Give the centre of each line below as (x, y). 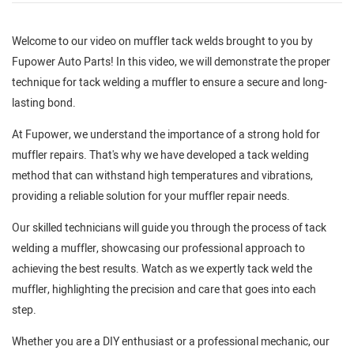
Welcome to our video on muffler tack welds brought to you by (162, 42)
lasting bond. (44, 104)
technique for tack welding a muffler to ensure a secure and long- (169, 83)
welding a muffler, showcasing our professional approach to (158, 249)
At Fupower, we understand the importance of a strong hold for (166, 135)
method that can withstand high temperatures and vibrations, (162, 176)
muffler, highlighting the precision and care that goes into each (164, 290)
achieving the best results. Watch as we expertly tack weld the (162, 269)
